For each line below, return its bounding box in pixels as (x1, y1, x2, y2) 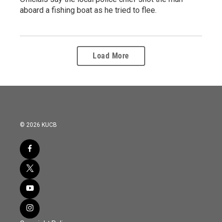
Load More (93, 51, 129, 60)
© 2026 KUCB (20, 121, 57, 128)
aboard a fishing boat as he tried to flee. (20, 5, 157, 15)
